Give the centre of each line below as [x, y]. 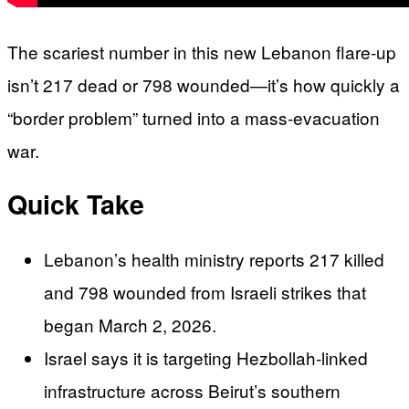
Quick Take [76, 204]
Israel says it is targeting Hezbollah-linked [206, 358]
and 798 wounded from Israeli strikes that [205, 292]
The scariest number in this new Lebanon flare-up [202, 51]
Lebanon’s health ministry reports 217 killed [214, 259]
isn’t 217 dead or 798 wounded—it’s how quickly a [204, 84]
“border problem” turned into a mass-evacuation [194, 117]
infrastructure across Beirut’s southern [192, 391]
